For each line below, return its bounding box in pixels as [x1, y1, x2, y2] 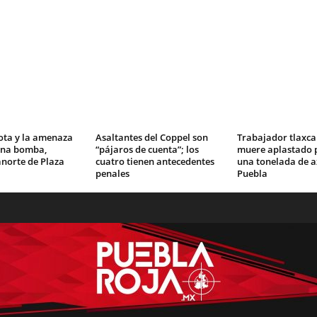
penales [95, 167, 129, 180]
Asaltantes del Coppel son [95, 131, 208, 144]
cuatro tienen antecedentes [95, 155, 214, 168]
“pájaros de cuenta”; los [95, 143, 199, 156]
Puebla [236, 167, 267, 180]
